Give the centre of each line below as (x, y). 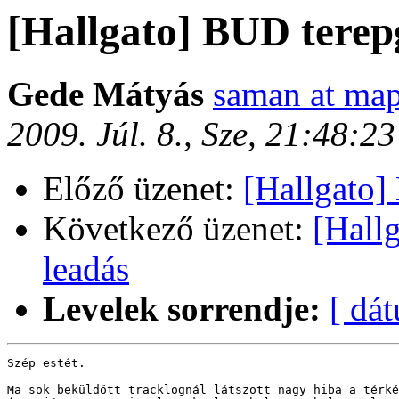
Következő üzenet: (178, 229)
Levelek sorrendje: (182, 309)
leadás (86, 269)
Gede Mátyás (110, 94)
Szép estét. (46, 363)
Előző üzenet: (143, 189)
